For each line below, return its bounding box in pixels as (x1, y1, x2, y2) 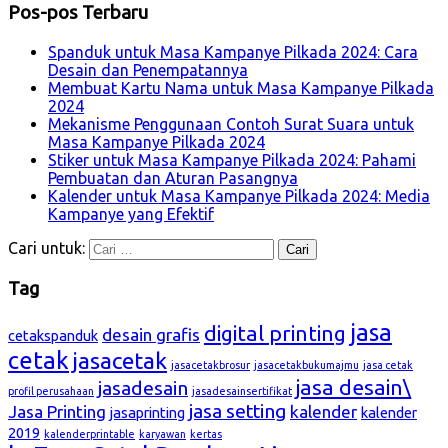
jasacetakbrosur (171, 359, 250, 371)
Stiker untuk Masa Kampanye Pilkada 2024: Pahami (48, 150, 416, 169)
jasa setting (189, 400, 286, 422)
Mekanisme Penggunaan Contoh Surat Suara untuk (48, 114, 414, 133)
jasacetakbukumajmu (254, 359, 359, 371)
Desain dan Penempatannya (48, 60, 248, 79)
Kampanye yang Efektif (48, 204, 214, 223)
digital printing (204, 321, 346, 345)
